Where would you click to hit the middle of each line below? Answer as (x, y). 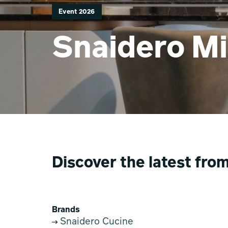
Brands (66, 210)
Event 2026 (77, 12)
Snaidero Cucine (95, 222)
